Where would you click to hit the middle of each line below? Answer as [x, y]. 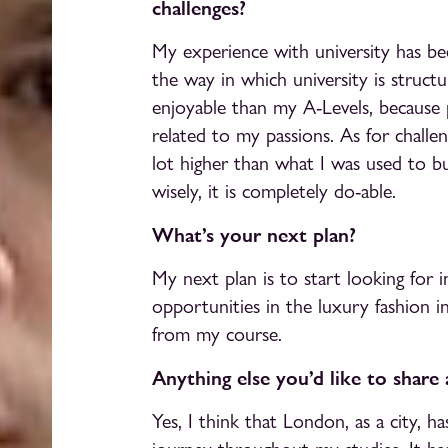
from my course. [217, 334]
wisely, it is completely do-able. [274, 191]
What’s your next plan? [254, 235]
